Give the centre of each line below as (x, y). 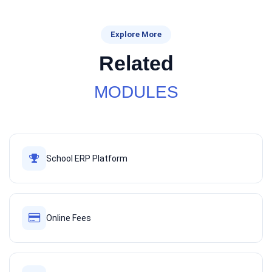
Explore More (136, 34)
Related (136, 63)
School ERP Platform (87, 158)
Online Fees (69, 218)
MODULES (136, 92)
